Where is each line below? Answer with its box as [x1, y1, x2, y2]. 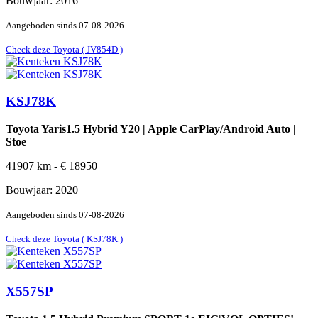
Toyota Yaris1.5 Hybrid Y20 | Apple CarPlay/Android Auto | [6, 123, 296, 136]
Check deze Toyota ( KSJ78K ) [6, 234, 123, 245]
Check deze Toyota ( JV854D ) [6, 43, 123, 55]
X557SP [6, 283, 53, 299]
